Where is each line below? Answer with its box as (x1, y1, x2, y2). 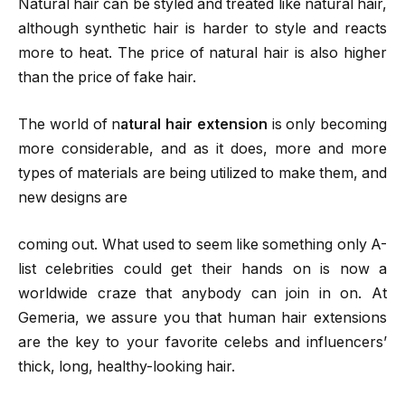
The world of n (18, 116, 121, 133)
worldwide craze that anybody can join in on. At (18, 284, 387, 302)
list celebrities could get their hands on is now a (18, 259, 387, 278)
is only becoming (271, 116, 387, 133)
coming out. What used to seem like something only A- (18, 235, 387, 253)
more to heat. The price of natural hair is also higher (18, 44, 387, 62)
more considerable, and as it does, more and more (18, 140, 387, 157)
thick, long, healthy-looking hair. (18, 357, 235, 375)
